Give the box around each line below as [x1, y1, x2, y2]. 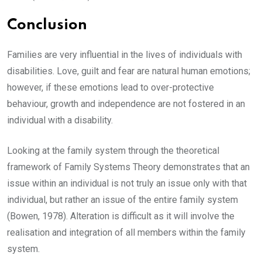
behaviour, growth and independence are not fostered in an [7, 98, 245, 110]
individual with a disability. [7, 115, 115, 126]
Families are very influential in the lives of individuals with [7, 49, 242, 61]
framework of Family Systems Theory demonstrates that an [7, 161, 250, 173]
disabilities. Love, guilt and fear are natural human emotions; [7, 65, 250, 77]
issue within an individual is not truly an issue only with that [7, 178, 247, 189]
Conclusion [7, 18, 87, 33]
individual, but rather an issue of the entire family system [7, 194, 238, 206]
